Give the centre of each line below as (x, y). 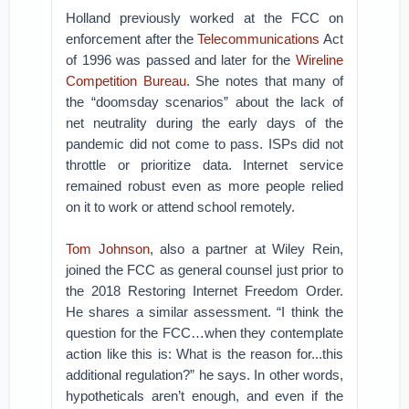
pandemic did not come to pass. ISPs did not (204, 144)
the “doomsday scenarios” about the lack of (204, 102)
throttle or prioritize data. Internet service (204, 165)
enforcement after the (132, 39)
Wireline (319, 60)
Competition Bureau (126, 81)
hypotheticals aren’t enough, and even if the (204, 396)
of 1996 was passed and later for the (181, 60)
